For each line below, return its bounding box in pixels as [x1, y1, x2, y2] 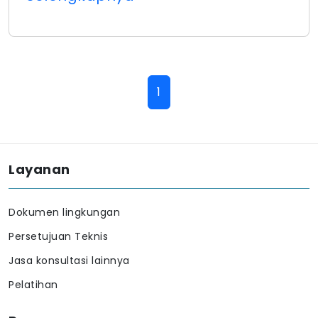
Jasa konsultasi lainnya [9, 253, 130, 268]
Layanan [9, 160, 70, 178]
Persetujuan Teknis [9, 229, 108, 243]
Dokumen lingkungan [9, 205, 120, 219]
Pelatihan [9, 278, 58, 292]
